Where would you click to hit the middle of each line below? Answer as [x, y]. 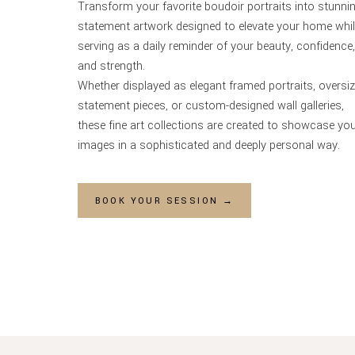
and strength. [111, 66]
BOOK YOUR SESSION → [164, 201]
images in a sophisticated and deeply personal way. [209, 145]
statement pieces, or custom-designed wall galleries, [211, 106]
